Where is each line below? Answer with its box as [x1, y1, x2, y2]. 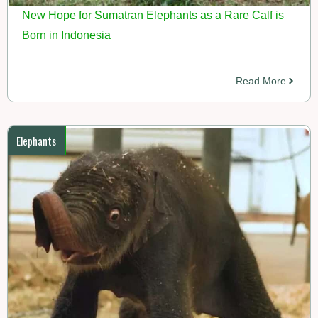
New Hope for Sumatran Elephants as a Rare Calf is [22, 9, 284, 21]
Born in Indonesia [22, 29, 111, 41]
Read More [236, 75, 286, 87]
